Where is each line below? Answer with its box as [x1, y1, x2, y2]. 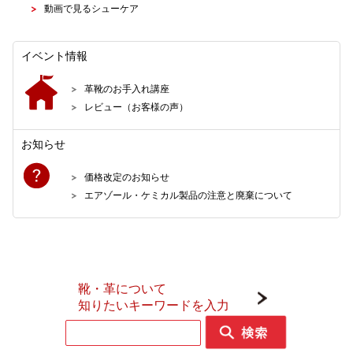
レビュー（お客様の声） [84, 102, 189, 112]
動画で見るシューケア [44, 3, 139, 13]
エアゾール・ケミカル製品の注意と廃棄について [84, 190, 293, 200]
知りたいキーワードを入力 [78, 299, 229, 312]
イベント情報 [21, 50, 88, 62]
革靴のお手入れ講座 [84, 84, 170, 94]
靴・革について [78, 282, 166, 295]
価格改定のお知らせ [84, 172, 170, 182]
